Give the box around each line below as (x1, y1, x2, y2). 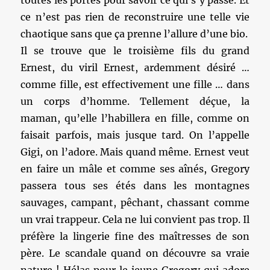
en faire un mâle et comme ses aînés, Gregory (20, 163, 250, 175)
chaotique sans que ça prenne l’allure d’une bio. (20, 28, 248, 40)
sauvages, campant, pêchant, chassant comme (20, 196, 250, 209)
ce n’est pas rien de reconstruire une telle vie (20, 11, 250, 23)
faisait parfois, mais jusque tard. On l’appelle (20, 129, 250, 141)
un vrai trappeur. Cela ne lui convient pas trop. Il (20, 213, 250, 225)
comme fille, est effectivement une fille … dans (20, 78, 250, 90)
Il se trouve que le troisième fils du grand (20, 45, 250, 57)
